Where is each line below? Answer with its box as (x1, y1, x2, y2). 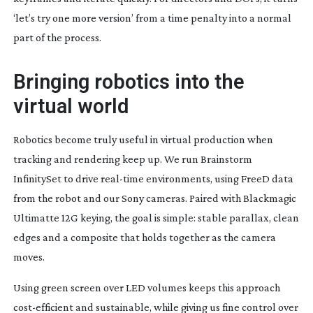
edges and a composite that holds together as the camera (13, 231, 276, 243)
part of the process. (13, 31, 101, 43)
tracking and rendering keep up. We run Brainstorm (13, 152, 252, 165)
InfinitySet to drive (13, 172, 101, 184)
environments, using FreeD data (143, 172, 293, 184)
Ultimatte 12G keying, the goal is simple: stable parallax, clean (13, 211, 299, 224)
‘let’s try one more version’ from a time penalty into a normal (13, 11, 291, 24)
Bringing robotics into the (13, 69, 245, 94)
